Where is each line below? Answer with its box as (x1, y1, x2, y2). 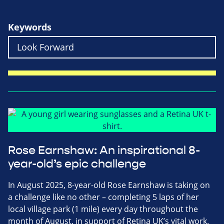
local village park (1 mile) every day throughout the (8, 203, 198, 214)
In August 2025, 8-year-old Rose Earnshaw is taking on (8, 179, 210, 190)
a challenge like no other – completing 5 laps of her (8, 191, 199, 202)
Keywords (8, 20, 51, 33)
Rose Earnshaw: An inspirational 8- (8, 143, 200, 157)
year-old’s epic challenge (8, 156, 146, 171)
